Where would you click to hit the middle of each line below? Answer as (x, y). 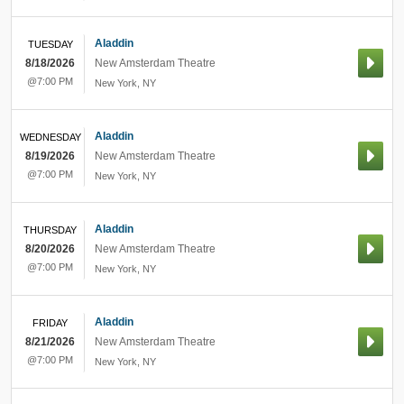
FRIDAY (50, 323)
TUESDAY (50, 44)
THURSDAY (50, 230)
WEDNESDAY (50, 137)
